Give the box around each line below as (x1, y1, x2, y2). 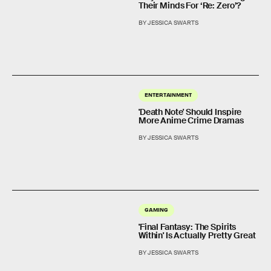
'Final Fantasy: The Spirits (139, 221, 237, 233)
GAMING (145, 206, 168, 214)
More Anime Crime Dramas (139, 115, 244, 126)
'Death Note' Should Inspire (139, 106, 242, 117)
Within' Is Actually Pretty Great (139, 230, 256, 241)
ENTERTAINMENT (145, 91, 192, 98)
